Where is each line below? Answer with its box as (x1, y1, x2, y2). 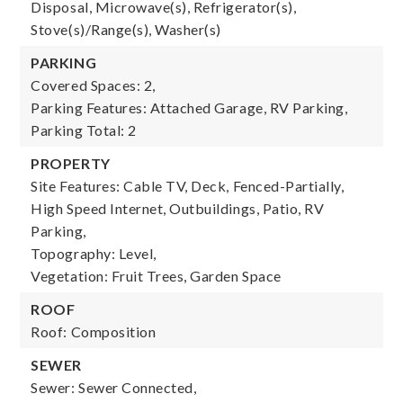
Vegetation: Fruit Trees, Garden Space (31, 267, 282, 284)
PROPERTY (31, 155, 111, 172)
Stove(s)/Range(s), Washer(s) (31, 21, 221, 38)
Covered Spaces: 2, (31, 76, 156, 94)
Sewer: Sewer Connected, (31, 379, 197, 396)
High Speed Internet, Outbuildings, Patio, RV (31, 200, 325, 217)
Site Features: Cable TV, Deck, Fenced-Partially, (31, 177, 345, 194)
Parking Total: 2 (31, 121, 137, 139)
